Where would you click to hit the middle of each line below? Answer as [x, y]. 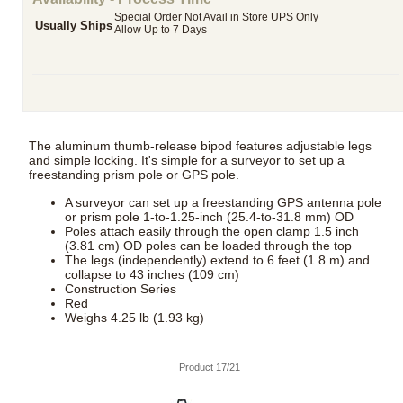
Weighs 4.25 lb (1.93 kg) [135, 317]
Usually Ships [73, 26]
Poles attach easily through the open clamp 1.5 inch [212, 231]
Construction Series [121, 288]
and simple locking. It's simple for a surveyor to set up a [187, 161]
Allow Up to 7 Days [161, 30]
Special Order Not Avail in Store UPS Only [217, 18]
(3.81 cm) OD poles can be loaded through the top [209, 245]
